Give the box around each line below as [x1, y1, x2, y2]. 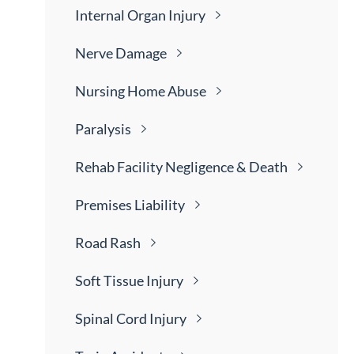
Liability [134, 196, 186, 214]
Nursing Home [75, 82, 168, 100]
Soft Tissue [75, 272, 147, 290]
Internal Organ [75, 6, 169, 24]
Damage [115, 44, 168, 62]
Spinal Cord [75, 310, 150, 328]
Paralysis [75, 120, 132, 138]
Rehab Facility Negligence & [75, 158, 250, 176]
